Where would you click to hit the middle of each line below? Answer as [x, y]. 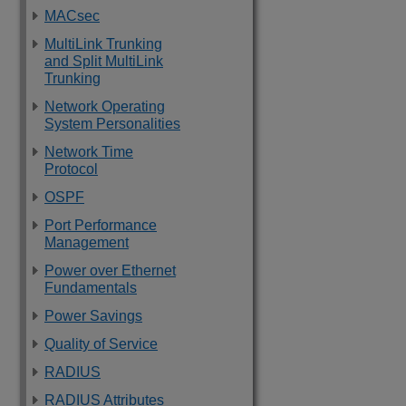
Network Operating [105, 106]
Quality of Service [101, 344]
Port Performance [101, 225]
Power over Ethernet [110, 271]
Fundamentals [91, 288]
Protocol [71, 169]
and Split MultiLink [104, 61]
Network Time [89, 152]
